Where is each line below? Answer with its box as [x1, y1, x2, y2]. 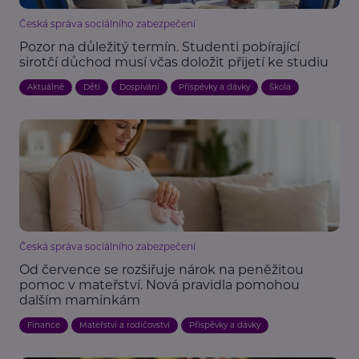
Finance [27, 320, 60, 331]
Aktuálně [27, 82, 64, 93]
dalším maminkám [19, 292, 140, 309]
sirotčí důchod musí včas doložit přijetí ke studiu [19, 54, 329, 71]
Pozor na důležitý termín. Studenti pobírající [19, 39, 300, 55]
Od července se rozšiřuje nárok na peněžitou [19, 262, 304, 278]
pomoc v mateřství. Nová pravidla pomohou [19, 277, 300, 293]
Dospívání [119, 82, 159, 93]
